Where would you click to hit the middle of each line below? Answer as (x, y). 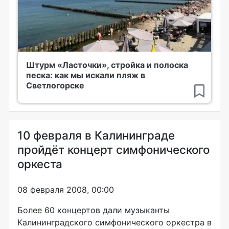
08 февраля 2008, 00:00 (66, 190)
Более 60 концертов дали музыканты (94, 210)
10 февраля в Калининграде (96, 135)
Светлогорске (55, 85)
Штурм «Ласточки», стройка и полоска (107, 65)
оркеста (40, 164)
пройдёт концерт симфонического (113, 150)
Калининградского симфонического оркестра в (114, 222)
